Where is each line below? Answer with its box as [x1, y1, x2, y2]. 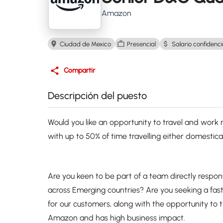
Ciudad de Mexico [60, 40, 111, 48]
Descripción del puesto [48, 90, 147, 102]
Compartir [64, 66, 95, 75]
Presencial [127, 40, 156, 48]
